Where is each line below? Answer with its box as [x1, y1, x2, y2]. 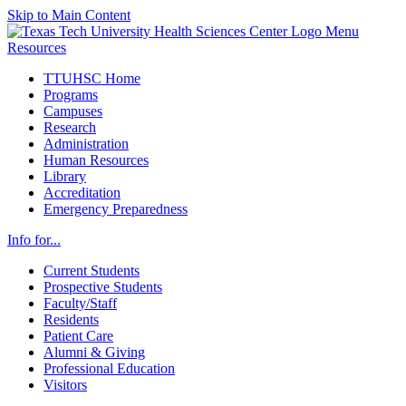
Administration [43, 136, 129, 151]
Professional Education [43, 361, 175, 376]
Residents [43, 312, 99, 327]
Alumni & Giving [43, 344, 145, 360]
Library [43, 169, 86, 184]
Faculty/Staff [43, 295, 117, 311]
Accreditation [43, 185, 121, 200]
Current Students [43, 263, 140, 278]
